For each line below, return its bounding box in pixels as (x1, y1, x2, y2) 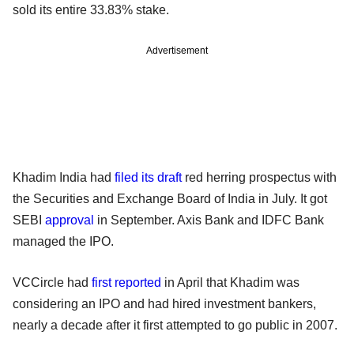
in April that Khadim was (161, 275, 299, 289)
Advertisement (146, 44, 208, 56)
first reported (92, 275, 161, 289)
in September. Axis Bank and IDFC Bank (94, 213, 324, 227)
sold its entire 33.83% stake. (13, 2, 169, 17)
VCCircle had (13, 275, 92, 289)
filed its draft (115, 170, 182, 184)
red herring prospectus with (182, 170, 337, 184)
